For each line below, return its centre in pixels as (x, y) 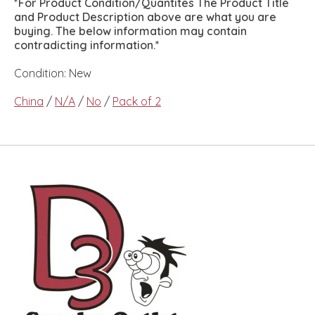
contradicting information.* (87, 45)
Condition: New (53, 73)
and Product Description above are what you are (145, 17)
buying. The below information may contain (130, 31)
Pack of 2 (137, 102)
